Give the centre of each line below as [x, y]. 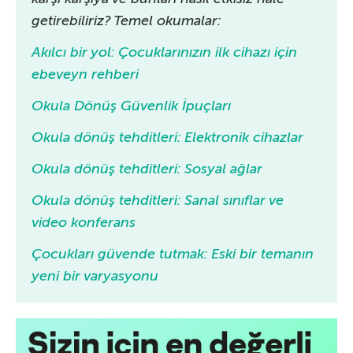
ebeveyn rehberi [85, 74]
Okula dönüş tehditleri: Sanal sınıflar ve [158, 200]
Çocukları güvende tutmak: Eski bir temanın [173, 253]
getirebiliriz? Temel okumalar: [126, 20]
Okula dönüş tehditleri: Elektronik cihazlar [167, 137]
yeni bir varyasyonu [95, 275]
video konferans [84, 222]
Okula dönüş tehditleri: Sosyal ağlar [147, 168]
